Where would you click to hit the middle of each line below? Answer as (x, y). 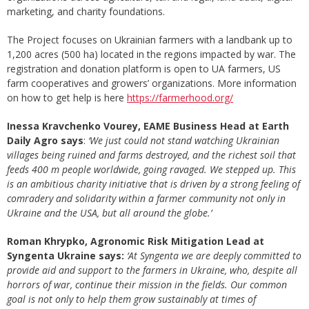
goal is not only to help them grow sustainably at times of (131, 299)
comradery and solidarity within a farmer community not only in (146, 199)
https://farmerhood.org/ (180, 98)
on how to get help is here (67, 98)
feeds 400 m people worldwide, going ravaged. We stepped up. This (151, 170)
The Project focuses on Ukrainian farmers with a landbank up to (150, 40)
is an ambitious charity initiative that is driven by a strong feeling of (153, 184)
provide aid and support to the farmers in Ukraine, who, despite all (152, 270)
